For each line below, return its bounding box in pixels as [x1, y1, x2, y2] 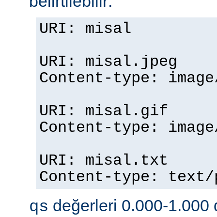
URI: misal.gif [39, 103, 168, 121]
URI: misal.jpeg [39, 53, 177, 71]
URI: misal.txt [39, 152, 168, 170]
